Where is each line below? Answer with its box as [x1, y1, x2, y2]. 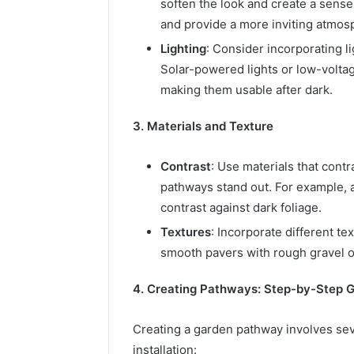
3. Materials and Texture [133, 118, 273, 134]
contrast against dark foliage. [160, 199, 322, 215]
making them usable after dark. [160, 81, 333, 97]
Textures [160, 224, 211, 239]
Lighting [160, 40, 206, 56]
